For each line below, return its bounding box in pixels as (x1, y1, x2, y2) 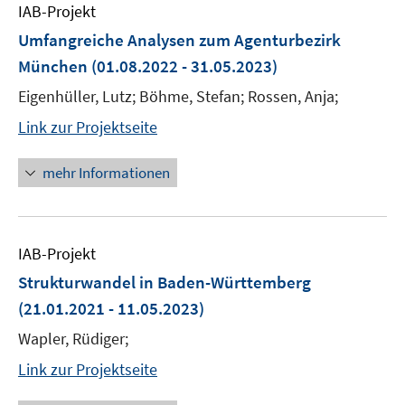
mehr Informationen (42, 163, 170, 183)
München (18, 55, 88, 77)
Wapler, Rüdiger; (18, 328, 128, 349)
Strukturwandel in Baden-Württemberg (18, 271, 311, 293)
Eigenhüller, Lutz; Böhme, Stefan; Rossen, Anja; (18, 86, 338, 107)
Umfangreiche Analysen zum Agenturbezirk (18, 29, 341, 51)
